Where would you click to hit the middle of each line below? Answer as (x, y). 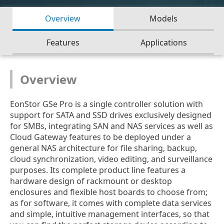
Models (164, 18)
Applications (163, 42)
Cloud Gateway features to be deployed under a (100, 137)
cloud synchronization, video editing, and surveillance (111, 159)
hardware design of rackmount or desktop (91, 181)
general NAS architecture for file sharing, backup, (103, 148)
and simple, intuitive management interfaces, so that (110, 214)
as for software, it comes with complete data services (111, 203)
